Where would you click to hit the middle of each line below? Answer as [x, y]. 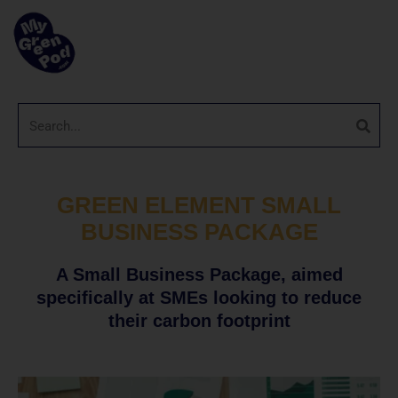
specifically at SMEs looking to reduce [199, 298]
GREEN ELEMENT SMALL [199, 205]
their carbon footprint [199, 321]
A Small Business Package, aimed [199, 275]
